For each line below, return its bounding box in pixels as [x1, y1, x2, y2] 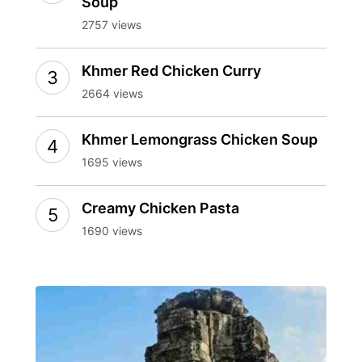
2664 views [82, 86, 143, 100]
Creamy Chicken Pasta [82, 199, 239, 217]
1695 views [82, 154, 142, 169]
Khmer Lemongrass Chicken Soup [82, 130, 318, 148]
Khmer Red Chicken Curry [82, 61, 261, 79]
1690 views [82, 223, 142, 238]
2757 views [82, 17, 141, 32]
